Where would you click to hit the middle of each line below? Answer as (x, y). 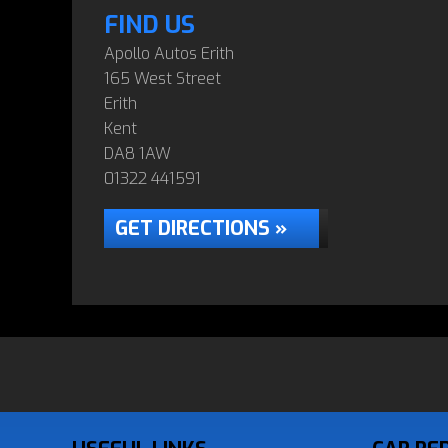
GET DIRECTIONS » (201, 228)
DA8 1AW (137, 153)
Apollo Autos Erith (169, 53)
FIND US (149, 25)
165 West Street (162, 78)
